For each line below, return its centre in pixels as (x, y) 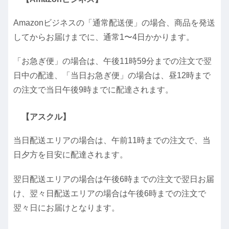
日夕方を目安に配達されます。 (71, 155)
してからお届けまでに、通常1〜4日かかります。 (104, 37)
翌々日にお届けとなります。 (66, 208)
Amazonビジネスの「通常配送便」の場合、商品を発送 (114, 22)
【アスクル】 (46, 117)
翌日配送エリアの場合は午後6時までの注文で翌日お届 (114, 179)
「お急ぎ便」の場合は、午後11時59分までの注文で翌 (112, 61)
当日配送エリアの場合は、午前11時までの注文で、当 (112, 141)
